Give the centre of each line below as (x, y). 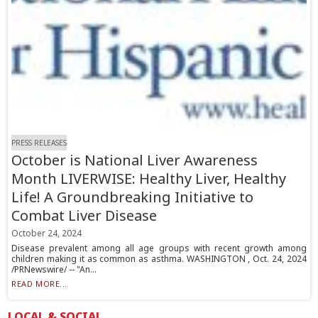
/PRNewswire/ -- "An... (54, 270)
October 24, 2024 (47, 234)
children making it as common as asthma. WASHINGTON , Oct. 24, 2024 (159, 259)
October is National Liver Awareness (135, 160)
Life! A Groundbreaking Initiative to (133, 197)
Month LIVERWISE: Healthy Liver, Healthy (149, 179)
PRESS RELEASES (39, 143)
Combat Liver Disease (84, 216)
